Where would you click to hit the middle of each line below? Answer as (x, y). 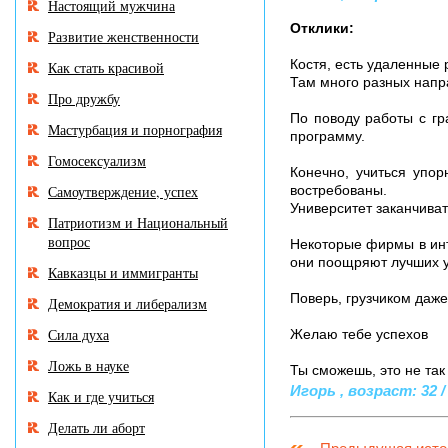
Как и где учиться (101, 396)
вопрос (69, 241)
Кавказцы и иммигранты (123, 272)
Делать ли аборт (96, 427)
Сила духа (78, 334)
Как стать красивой (106, 67)
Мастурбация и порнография (135, 129)
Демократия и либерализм (127, 303)
